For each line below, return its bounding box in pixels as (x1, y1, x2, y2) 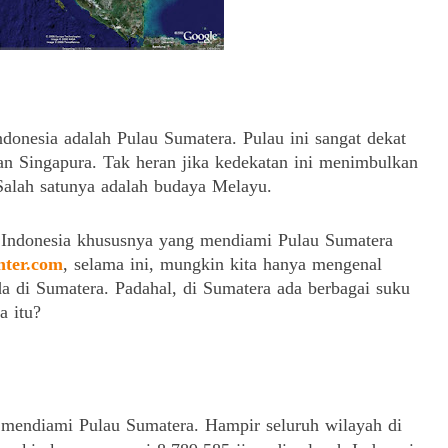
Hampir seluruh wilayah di (205, 415, 402, 435)
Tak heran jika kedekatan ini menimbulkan (103, 152, 418, 172)
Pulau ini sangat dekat (243, 128, 406, 148)
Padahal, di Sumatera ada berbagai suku (115, 278, 410, 298)
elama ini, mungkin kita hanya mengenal (81, 254, 382, 274)
